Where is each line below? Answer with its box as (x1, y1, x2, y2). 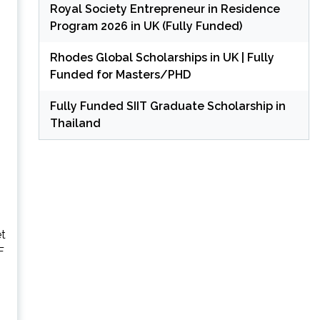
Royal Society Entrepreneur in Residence (49, 1, 280, 16)
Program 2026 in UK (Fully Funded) (49, 19, 242, 33)
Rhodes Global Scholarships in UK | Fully (49, 50, 274, 64)
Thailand (49, 116, 101, 130)
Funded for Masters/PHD (49, 67, 191, 81)
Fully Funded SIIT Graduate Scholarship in (49, 99, 286, 113)
